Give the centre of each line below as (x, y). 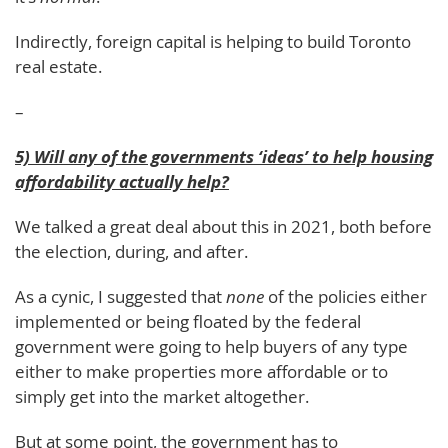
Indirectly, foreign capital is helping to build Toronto (213, 41)
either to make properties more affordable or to (201, 371)
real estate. (58, 66)
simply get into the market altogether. (162, 396)
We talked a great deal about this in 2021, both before (223, 226)
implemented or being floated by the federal (188, 321)
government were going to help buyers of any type (211, 346)
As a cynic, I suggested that (120, 296)
